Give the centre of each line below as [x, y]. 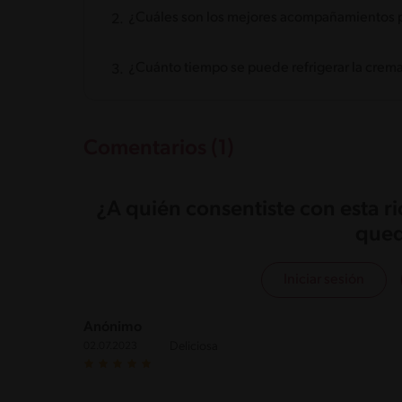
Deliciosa [194, 346]
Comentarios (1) [159, 149]
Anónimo [113, 327]
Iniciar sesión [323, 280]
